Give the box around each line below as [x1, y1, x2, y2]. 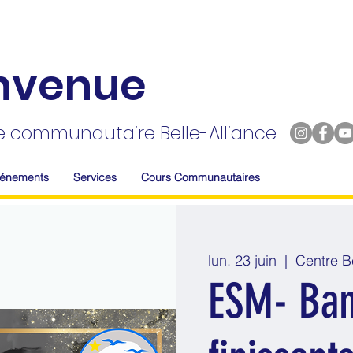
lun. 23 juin [208, 251, 277, 270]
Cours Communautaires [141, 170, 260, 185]
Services [73, 170, 117, 185]
